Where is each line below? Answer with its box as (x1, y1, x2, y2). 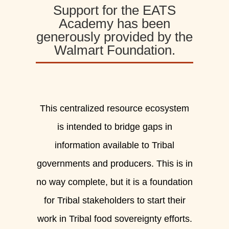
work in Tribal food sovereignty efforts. (37, 214, 192, 224)
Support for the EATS (53, 3, 176, 18)
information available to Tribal (55, 140, 174, 151)
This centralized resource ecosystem (40, 103, 189, 114)
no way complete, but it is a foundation (36, 177, 193, 188)
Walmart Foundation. (54, 42, 175, 58)
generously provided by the (36, 29, 193, 45)
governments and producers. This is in (36, 158, 193, 169)
